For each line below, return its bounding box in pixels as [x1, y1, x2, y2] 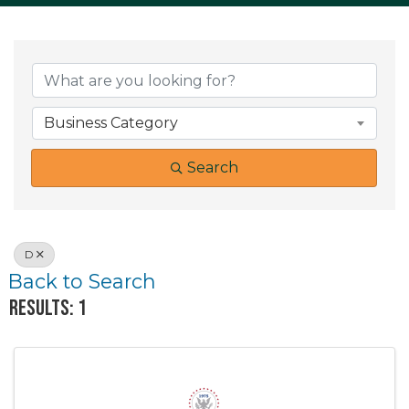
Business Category [44, 114, 178, 131]
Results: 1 [9, 295, 87, 321]
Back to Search [8, 269, 156, 293]
